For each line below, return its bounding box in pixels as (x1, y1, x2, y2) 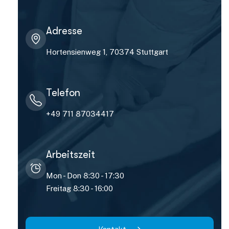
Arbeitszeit (46, 148, 95, 161)
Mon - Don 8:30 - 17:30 (46, 171, 124, 180)
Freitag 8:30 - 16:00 (46, 184, 113, 193)
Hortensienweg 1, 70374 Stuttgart (46, 47, 168, 56)
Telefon (46, 86, 80, 99)
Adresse (46, 25, 82, 37)
